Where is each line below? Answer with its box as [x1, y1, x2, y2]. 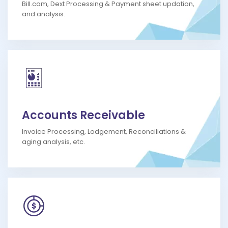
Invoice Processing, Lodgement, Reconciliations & [22, 127, 186, 137]
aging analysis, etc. [22, 137, 85, 147]
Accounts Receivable [22, 107, 145, 124]
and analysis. [22, 9, 65, 19]
